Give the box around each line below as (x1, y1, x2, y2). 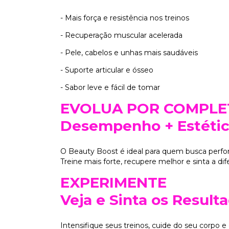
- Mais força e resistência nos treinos (60, 13, 189, 22)
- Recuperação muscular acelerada (60, 30, 182, 40)
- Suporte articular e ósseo (60, 65, 153, 75)
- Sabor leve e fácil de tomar (60, 82, 160, 92)
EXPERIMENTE (60, 174, 167, 192)
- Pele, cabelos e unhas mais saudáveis (60, 48, 198, 57)
